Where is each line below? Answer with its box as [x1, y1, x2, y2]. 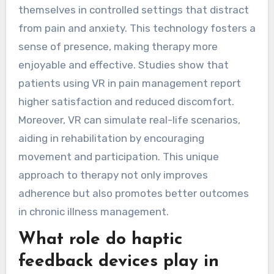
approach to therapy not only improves [18, 169, 208, 182]
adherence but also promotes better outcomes [18, 187, 249, 200]
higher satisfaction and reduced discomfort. [18, 95, 234, 108]
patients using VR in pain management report [18, 77, 241, 90]
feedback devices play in [18, 253, 219, 271]
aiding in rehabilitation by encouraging [18, 132, 204, 145]
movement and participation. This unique [18, 150, 219, 163]
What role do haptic [18, 231, 182, 249]
